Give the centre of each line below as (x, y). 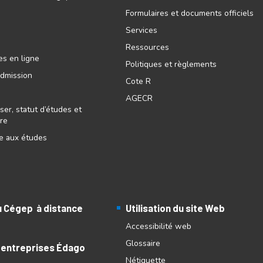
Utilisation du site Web (175, 208)
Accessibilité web (159, 226)
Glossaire (143, 243)
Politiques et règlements (171, 64)
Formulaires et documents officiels (190, 13)
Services (141, 30)
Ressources (147, 47)
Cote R (138, 81)
